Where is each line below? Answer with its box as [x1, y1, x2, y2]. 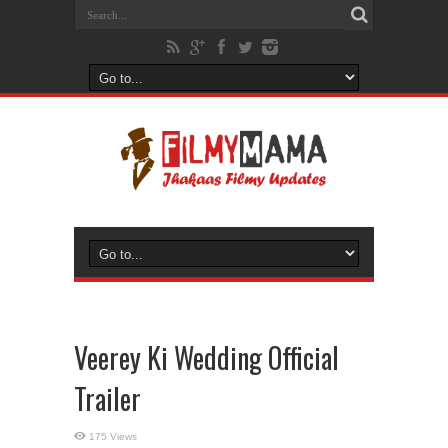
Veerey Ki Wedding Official [74, 337, 339, 378]
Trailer [74, 378, 141, 419]
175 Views [89, 431, 137, 442]
